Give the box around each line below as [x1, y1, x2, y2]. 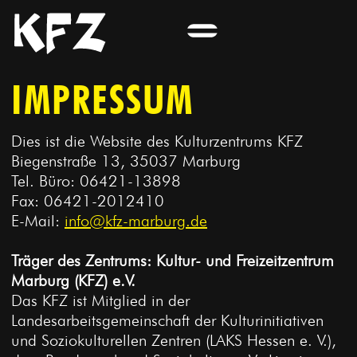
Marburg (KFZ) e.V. [11, 271, 135, 290]
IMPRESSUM [11, 76, 194, 124]
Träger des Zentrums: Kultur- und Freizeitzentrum [11, 251, 334, 270]
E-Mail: [11, 211, 65, 230]
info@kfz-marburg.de [65, 211, 207, 230]
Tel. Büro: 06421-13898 [11, 171, 181, 190]
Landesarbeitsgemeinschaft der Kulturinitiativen [11, 311, 324, 330]
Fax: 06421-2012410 [11, 191, 164, 210]
